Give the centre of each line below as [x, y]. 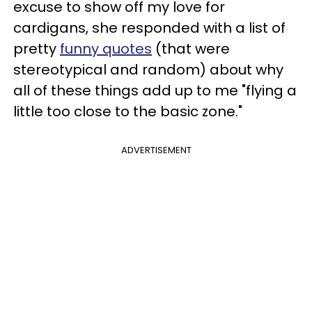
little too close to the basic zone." [130, 111]
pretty [37, 48]
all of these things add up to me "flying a [155, 90]
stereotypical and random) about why [148, 69]
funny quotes [106, 48]
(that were [191, 48]
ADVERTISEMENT [156, 150]
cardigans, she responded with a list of [149, 28]
